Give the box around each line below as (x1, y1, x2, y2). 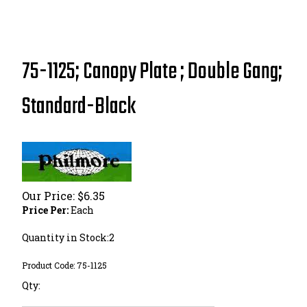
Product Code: (22, 260, 75, 271)
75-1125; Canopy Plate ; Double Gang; (21, 55, 282, 90)
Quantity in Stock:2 (22, 231, 114, 245)
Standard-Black (21, 90, 136, 125)
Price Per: (22, 204, 69, 217)
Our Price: (22, 188, 75, 204)
